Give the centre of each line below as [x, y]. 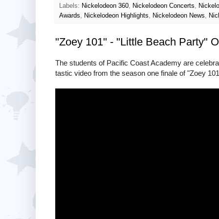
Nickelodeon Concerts [164, 6]
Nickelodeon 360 [105, 6]
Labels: [70, 6]
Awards [70, 15]
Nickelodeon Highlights [116, 15]
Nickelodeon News [179, 15]
